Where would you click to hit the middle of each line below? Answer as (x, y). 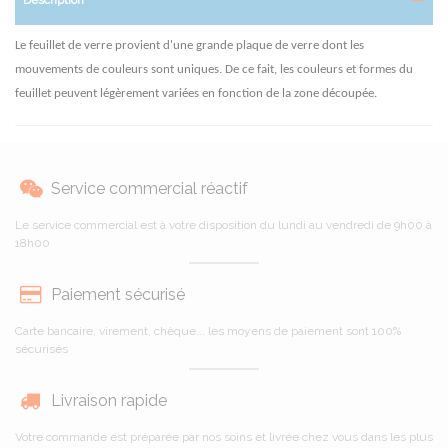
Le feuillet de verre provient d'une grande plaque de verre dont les (189, 45)
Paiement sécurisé (118, 294)
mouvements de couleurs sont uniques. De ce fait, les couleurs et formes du (214, 69)
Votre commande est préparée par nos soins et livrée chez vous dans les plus (224, 436)
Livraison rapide (109, 400)
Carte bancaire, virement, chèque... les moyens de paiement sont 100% (208, 330)
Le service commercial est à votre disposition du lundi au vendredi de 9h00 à (223, 224)
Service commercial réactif (149, 188)
